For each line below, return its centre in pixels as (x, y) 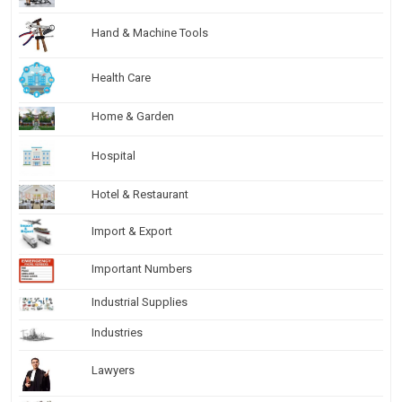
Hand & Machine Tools (150, 32)
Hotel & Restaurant (140, 194)
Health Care (121, 77)
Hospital (114, 155)
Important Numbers (142, 268)
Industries (117, 332)
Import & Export (132, 231)
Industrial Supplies (140, 301)
